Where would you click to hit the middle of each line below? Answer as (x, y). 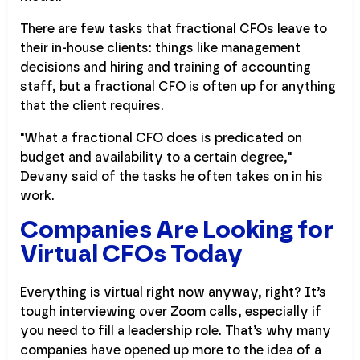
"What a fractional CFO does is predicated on (161, 139)
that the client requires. (92, 106)
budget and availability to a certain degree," (156, 158)
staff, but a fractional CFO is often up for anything (178, 87)
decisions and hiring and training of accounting (166, 68)
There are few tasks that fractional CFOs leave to (174, 29)
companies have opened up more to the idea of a (171, 351)
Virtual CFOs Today (131, 255)
